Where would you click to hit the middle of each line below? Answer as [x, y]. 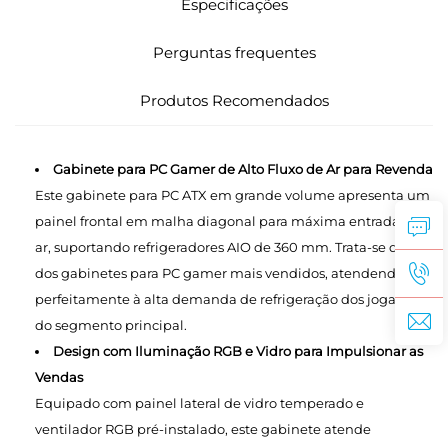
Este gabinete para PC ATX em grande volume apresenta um [232, 195]
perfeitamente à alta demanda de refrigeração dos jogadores [233, 299]
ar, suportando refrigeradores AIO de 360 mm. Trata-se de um [233, 247]
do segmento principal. [111, 325]
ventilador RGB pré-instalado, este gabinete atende [203, 429]
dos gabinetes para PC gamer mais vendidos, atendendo [219, 273]
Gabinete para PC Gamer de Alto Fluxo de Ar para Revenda [243, 169]
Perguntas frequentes [234, 52]
